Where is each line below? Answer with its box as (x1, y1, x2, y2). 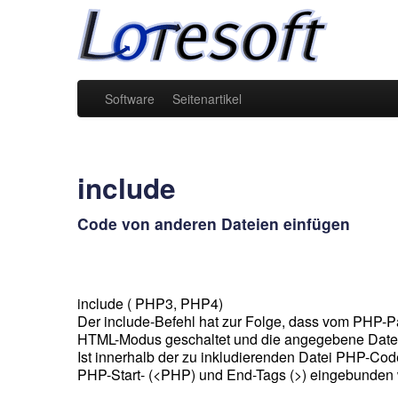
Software (105, 90, 155, 107)
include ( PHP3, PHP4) (77, 293, 223, 314)
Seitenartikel (172, 90, 242, 107)
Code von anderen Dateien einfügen (77, 212, 350, 235)
